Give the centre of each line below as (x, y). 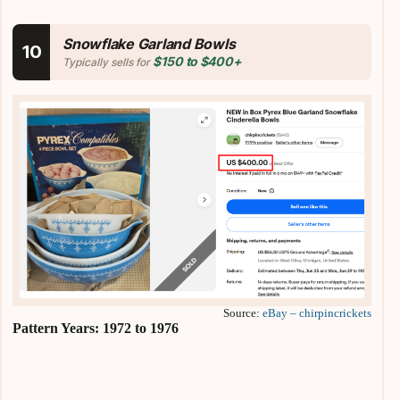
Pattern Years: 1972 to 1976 (96, 328)
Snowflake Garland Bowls (149, 43)
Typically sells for (108, 62)
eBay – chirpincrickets (317, 312)
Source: (243, 312)
